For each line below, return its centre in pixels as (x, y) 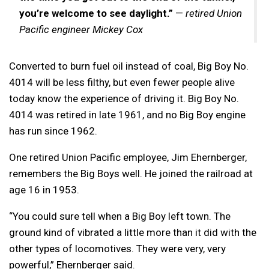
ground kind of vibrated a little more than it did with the (133, 232)
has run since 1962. (53, 131)
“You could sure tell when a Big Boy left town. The (120, 216)
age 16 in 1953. (44, 189)
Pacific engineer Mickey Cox (81, 29)
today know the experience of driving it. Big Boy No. (124, 98)
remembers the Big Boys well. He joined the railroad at (131, 173)
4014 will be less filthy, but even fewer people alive (122, 82)
